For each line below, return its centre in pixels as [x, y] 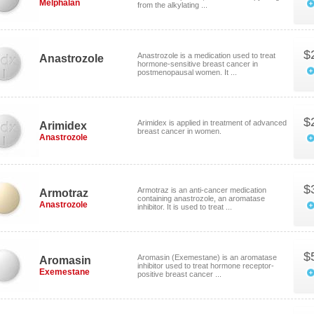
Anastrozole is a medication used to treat [206, 55]
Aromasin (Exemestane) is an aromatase [207, 257]
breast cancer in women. [179, 131]
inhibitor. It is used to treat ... [185, 207]
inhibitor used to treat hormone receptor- [206, 266]
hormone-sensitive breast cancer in [198, 64]
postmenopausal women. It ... [187, 72]
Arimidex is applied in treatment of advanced [212, 123]
